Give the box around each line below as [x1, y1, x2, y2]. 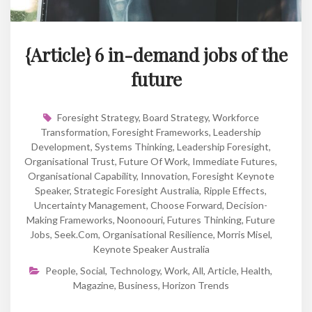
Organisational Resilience [102, 228, 213, 241]
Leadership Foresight [176, 141, 269, 153]
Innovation [140, 170, 188, 182]
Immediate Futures [192, 155, 275, 168]
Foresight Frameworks [112, 126, 209, 139]
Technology [109, 265, 160, 277]
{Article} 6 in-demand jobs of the [24, 42, 288, 68]
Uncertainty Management [34, 199, 146, 212]
